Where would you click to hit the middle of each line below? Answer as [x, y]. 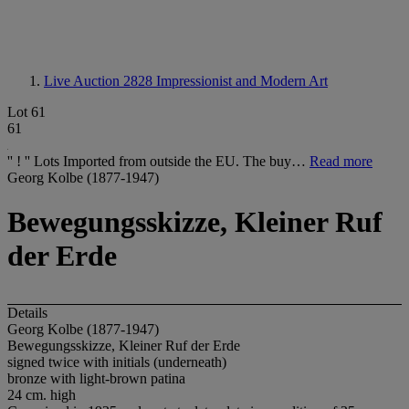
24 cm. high [42, 394]
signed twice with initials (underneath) [117, 362]
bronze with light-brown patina [96, 378]
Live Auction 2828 [100, 81]
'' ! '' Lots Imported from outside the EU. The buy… [158, 161]
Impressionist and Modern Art [242, 81]
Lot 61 [26, 112]
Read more [341, 161]
